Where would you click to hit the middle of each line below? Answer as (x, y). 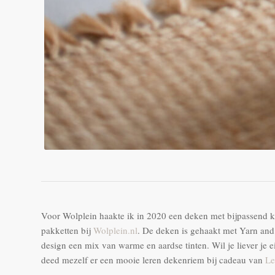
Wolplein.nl (115, 230)
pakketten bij (67, 230)
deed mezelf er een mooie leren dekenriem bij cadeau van (153, 259)
